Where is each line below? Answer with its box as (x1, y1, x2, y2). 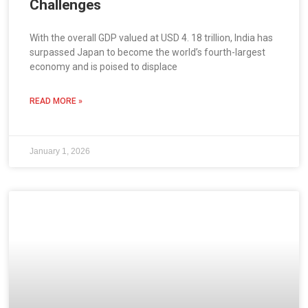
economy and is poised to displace (30, 61, 178, 73)
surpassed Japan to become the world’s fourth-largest (30, 47, 266, 58)
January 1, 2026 (30, 146, 91, 157)
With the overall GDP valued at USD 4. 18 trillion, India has (30, 32, 274, 44)
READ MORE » (30, 96, 83, 107)
